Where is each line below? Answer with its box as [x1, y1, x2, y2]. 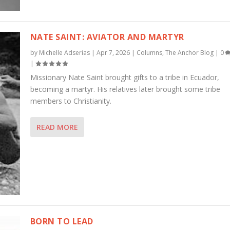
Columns [136, 48, 162, 57]
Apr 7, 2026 [96, 48, 130, 57]
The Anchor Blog [165, 48, 214, 57]
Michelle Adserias [39, 48, 90, 57]
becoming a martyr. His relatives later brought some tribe [30, 84, 220, 94]
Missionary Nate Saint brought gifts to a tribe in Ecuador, [30, 72, 219, 82]
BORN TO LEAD [30, 215, 93, 227]
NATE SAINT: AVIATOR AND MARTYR [30, 31, 184, 43]
